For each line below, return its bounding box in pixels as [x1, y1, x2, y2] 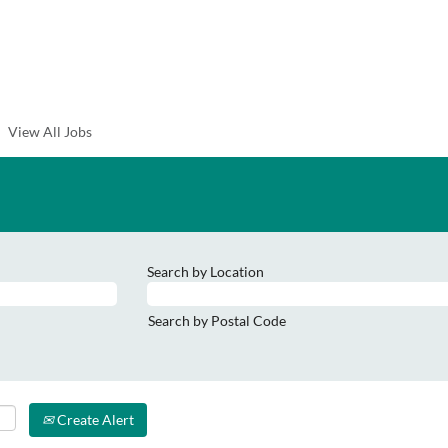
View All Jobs [8, 123, 92, 140]
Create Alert [54, 411, 134, 428]
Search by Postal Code [147, 312, 286, 329]
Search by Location [146, 263, 264, 280]
